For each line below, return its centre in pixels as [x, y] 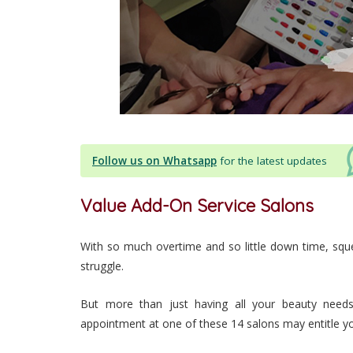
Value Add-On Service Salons [197, 206]
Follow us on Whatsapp [154, 161]
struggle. [102, 266]
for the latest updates [273, 161]
